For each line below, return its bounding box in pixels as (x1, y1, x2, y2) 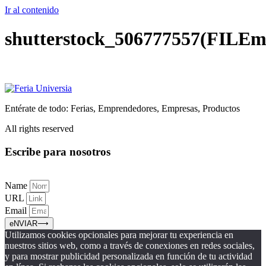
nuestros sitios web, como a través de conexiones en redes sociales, (5, 240, 255, 251)
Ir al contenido (5, 5, 59, 15)
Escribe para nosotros (5, 145, 110, 158)
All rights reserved (5, 123, 74, 134)
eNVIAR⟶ (9, 219, 49, 229)
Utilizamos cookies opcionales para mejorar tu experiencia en (5, 230, 233, 240)
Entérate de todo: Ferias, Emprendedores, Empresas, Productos (5, 103, 240, 113)
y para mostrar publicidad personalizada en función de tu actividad (5, 251, 252, 262)
